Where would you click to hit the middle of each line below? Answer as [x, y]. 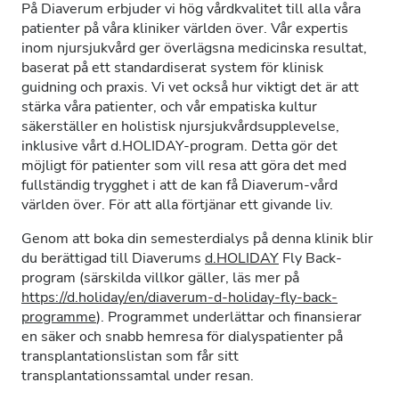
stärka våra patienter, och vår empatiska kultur [169, 107]
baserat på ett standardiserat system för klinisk [172, 68]
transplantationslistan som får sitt [130, 356]
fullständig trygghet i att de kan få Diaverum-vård [179, 185]
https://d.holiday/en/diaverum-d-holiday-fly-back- [179, 297]
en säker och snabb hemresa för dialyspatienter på [182, 337]
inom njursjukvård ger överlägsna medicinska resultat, [194, 48]
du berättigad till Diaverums [113, 258]
